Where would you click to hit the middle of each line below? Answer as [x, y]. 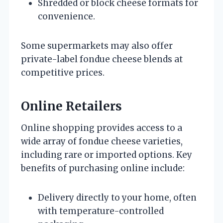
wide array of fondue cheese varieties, [102, 141]
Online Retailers [71, 106]
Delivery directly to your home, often [117, 197]
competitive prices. [63, 72]
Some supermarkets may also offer [97, 46]
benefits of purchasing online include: [103, 168]
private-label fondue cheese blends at [102, 59]
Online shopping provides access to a [102, 128]
